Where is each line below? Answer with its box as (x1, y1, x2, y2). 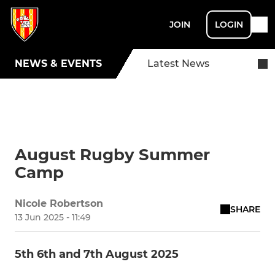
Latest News (147, 58, 209, 69)
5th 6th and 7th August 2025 (15, 247, 179, 261)
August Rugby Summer (15, 145, 210, 165)
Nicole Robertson (15, 198, 103, 209)
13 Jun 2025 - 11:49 (15, 212, 91, 223)
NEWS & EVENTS (15, 58, 102, 69)
